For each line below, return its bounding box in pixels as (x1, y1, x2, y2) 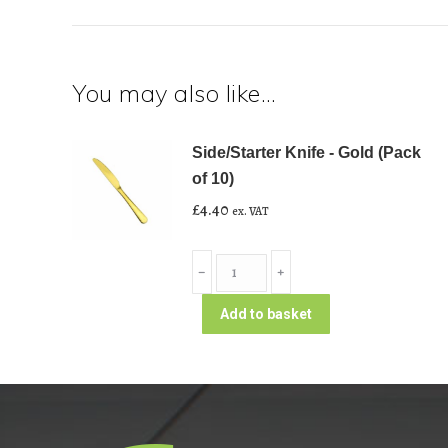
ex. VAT (232, 203, 269, 219)
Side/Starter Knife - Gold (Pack (192, 144, 421, 161)
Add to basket (220, 306, 312, 322)
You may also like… (72, 78, 276, 108)
